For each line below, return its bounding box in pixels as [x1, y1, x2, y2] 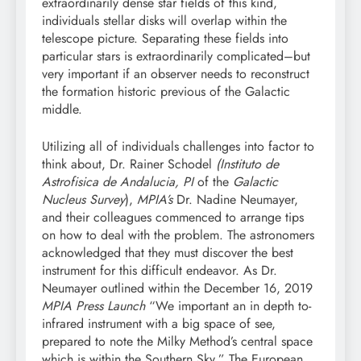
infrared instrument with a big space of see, [42, 313, 276, 333]
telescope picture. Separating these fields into [42, 28, 288, 48]
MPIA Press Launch [42, 296, 149, 315]
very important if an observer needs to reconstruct [42, 64, 309, 83]
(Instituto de [216, 154, 279, 173]
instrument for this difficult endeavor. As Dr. [42, 260, 277, 280]
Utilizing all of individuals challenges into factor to [42, 136, 314, 156]
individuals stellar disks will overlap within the [42, 10, 287, 30]
